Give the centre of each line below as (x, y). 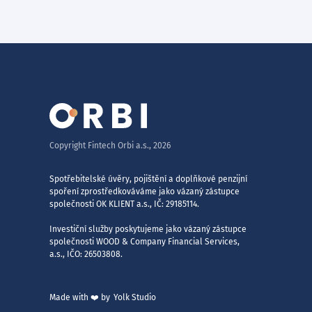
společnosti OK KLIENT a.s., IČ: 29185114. (124, 204)
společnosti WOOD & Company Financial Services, (145, 242)
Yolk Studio (135, 297)
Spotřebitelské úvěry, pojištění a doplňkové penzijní (148, 179)
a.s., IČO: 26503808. (86, 254)
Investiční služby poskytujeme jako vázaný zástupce (148, 229)
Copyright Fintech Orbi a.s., (101, 146)
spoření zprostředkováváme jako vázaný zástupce (145, 192)
